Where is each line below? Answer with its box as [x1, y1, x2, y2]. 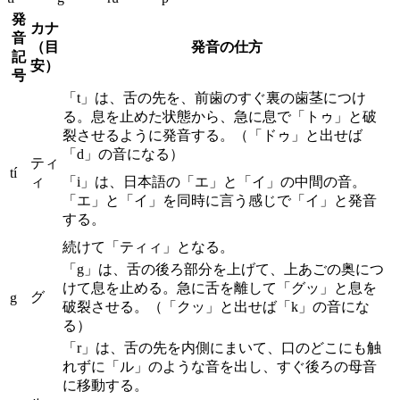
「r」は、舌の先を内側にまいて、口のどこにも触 [62, 339, 381, 355]
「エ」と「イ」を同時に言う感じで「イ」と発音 [62, 192, 377, 208]
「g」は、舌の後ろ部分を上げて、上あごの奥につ [62, 261, 384, 277]
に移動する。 [62, 377, 148, 393]
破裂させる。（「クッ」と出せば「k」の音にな [62, 298, 370, 314]
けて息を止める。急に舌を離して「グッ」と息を [62, 279, 377, 296]
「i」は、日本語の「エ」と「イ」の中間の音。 [62, 173, 366, 189]
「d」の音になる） [62, 146, 184, 162]
